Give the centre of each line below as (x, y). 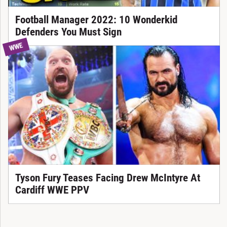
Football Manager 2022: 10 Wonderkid (96, 20)
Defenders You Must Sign (68, 32)
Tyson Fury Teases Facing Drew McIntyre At (107, 178)
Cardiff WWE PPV (52, 190)
